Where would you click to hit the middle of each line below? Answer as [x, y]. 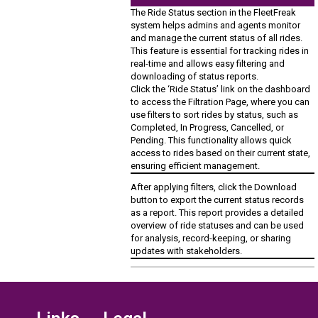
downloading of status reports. [195, 76]
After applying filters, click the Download [214, 187]
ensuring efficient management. [196, 165]
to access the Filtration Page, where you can [220, 102]
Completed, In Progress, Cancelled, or [208, 127]
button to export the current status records [218, 199]
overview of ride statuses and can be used [218, 225]
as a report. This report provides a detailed [218, 212]
